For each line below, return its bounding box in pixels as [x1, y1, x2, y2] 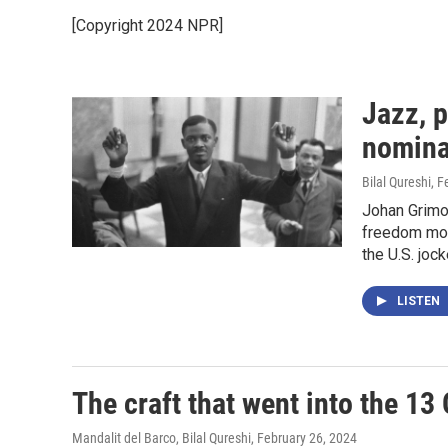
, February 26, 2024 [251, 430, 357, 446]
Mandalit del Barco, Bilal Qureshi [72, 430, 251, 446]
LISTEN [397, 294, 443, 308]
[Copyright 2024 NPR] [72, 16, 223, 35]
